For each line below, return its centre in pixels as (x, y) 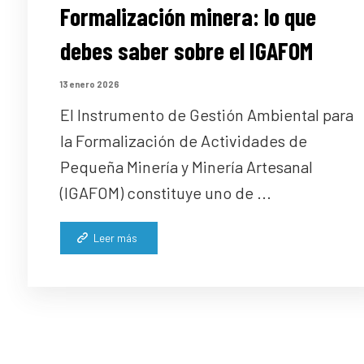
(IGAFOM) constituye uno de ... (165, 193)
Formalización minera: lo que (188, 17)
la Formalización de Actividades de (183, 141)
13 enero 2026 (89, 84)
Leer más (115, 238)
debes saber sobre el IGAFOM (186, 51)
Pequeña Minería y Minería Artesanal (186, 167)
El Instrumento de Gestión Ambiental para (206, 115)
